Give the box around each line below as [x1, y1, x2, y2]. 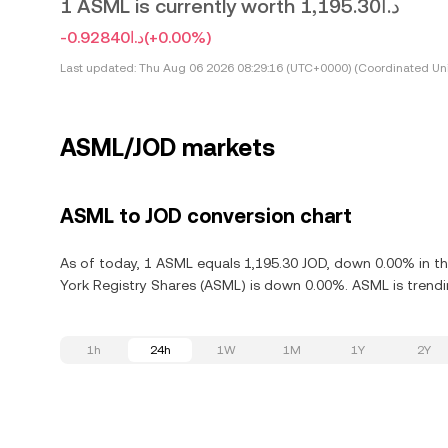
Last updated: [60, 61, 136, 75]
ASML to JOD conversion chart [60, 204, 352, 228]
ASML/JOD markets [60, 134, 275, 162]
